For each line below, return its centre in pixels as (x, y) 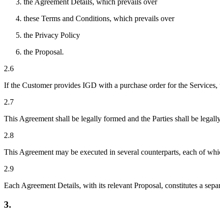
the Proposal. (44, 52)
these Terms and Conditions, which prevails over (99, 19)
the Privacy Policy (52, 35)
